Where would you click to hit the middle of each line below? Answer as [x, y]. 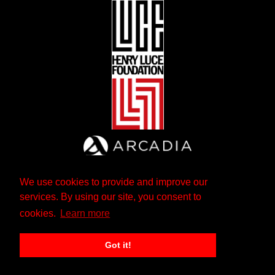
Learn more [85, 214]
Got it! [118, 245]
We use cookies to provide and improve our [114, 182]
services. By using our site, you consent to [110, 197]
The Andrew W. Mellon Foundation [137, 263]
